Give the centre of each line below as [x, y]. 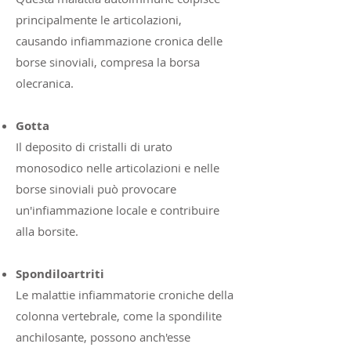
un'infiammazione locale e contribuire [118, 210]
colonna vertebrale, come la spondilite [119, 316]
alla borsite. [47, 231]
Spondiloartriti [60, 274]
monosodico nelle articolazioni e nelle [118, 168]
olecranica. [45, 83]
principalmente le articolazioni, [99, 20]
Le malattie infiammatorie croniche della [125, 295]
